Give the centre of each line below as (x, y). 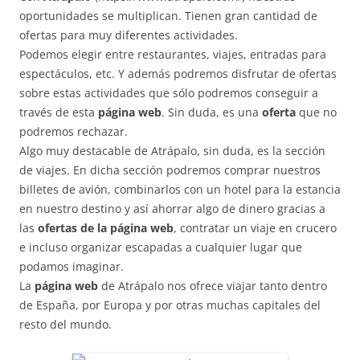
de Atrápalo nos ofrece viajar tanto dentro (213, 286)
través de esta (59, 112)
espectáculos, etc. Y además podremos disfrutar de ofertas (178, 74)
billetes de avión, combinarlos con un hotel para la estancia (180, 189)
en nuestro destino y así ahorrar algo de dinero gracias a (172, 209)
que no (316, 112)
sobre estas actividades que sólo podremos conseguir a (169, 93)
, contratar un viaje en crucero (255, 228)
